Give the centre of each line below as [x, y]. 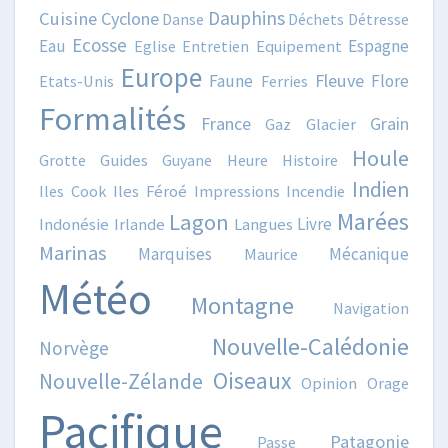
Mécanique [369, 254]
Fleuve [339, 81]
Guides [124, 161]
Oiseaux [252, 381]
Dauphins [246, 18]
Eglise [154, 46]
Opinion [329, 383]
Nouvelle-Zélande [121, 382]
